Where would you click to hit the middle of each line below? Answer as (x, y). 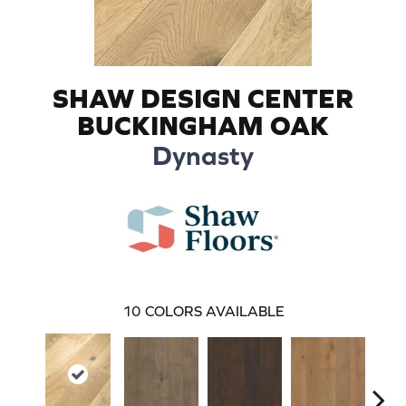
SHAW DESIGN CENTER (203, 97)
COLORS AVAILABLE (214, 310)
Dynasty (203, 155)
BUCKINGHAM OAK (203, 125)
